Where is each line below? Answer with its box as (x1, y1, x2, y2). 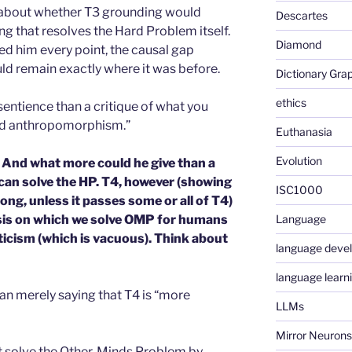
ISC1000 (275, 182, 323, 196)
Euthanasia (275, 124, 332, 138)
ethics (275, 95, 306, 109)
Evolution (275, 153, 322, 167)
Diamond (275, 37, 321, 51)
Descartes (275, 8, 328, 22)
